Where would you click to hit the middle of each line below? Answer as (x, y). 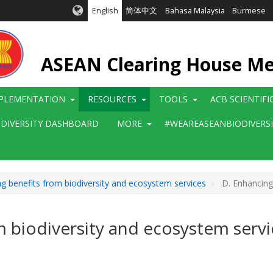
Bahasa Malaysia (195, 10)
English (105, 10)
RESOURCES (112, 99)
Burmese (249, 10)
